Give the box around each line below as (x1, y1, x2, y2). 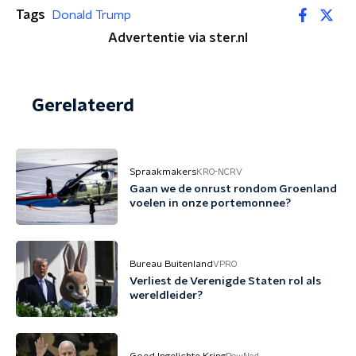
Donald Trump (52, 8, 131, 21)
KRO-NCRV (196, 167, 242, 176)
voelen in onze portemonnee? (130, 198, 291, 209)
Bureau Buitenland (130, 259, 213, 269)
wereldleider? (130, 290, 203, 301)
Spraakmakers (130, 167, 196, 176)
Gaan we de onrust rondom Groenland (130, 184, 337, 195)
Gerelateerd (32, 97, 134, 114)
